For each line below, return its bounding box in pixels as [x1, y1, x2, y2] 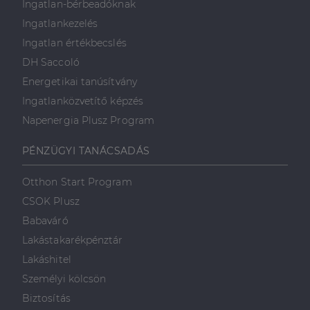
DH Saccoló [22, 56, 80, 69]
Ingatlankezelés [22, 17, 98, 30]
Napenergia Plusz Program [22, 114, 154, 127]
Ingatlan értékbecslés [22, 37, 127, 49]
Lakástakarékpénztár [22, 234, 123, 246]
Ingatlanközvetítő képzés [22, 95, 143, 107]
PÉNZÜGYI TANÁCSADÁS [22, 145, 150, 157]
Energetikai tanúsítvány [22, 75, 137, 88]
